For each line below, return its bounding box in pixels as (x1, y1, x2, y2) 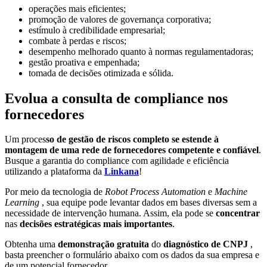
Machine (215, 187, 247, 197)
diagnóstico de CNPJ (163, 239, 248, 250)
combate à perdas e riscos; (29, 35, 126, 46)
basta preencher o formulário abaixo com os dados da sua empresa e (5, 250, 259, 260)
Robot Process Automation (105, 187, 206, 197)
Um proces (5, 134, 46, 145)
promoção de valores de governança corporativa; (29, 14, 211, 24)
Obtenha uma (5, 239, 58, 250)
